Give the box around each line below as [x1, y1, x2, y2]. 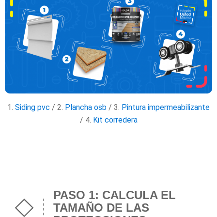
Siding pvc [15, 103, 50, 112]
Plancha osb [65, 103, 107, 112]
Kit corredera [93, 115, 138, 125]
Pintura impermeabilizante [122, 103, 210, 112]
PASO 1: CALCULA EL [53, 188, 176, 202]
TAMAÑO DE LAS [53, 201, 149, 215]
